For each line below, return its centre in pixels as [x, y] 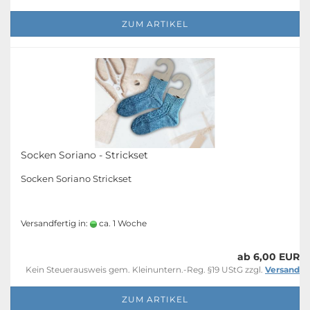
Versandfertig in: [55, 223]
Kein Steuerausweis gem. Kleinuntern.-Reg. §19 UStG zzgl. [145, 270]
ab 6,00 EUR [268, 257]
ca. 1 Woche [122, 223]
